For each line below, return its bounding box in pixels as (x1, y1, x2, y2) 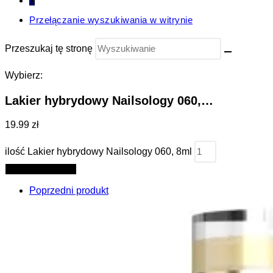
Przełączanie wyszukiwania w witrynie (29, 15, 193, 25)
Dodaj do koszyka (9, 165, 73, 174)
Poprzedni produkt (29, 185, 108, 196)
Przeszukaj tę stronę (5, 43, 95, 54)
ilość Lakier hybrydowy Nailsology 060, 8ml (5, 146, 192, 157)
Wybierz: (5, 70, 43, 80)
